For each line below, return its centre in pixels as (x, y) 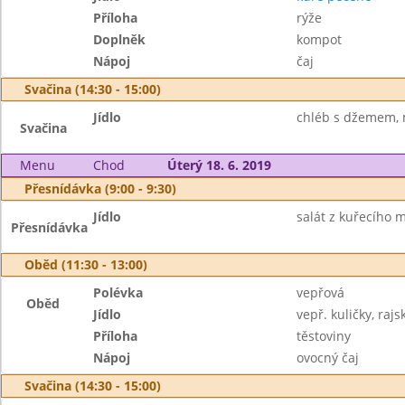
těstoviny (323, 336)
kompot (319, 39)
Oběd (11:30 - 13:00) (86, 264)
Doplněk (120, 39)
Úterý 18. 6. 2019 (219, 165)
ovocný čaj (327, 358)
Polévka (118, 292)
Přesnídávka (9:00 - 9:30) (100, 188)
